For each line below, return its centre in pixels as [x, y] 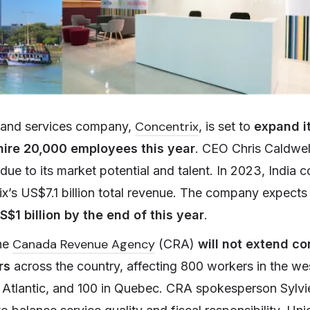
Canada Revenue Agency [84, 244]
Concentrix [167, 126]
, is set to [226, 126]
